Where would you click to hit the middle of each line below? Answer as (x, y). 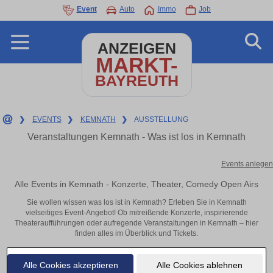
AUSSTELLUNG (161, 119)
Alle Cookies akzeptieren (70, 265)
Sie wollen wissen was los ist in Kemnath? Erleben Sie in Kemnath (136, 203)
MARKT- (136, 65)
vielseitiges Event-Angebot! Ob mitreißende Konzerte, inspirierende (136, 213)
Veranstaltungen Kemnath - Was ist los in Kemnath (136, 137)
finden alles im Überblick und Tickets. (136, 234)
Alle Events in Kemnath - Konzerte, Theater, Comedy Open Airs (136, 184)
